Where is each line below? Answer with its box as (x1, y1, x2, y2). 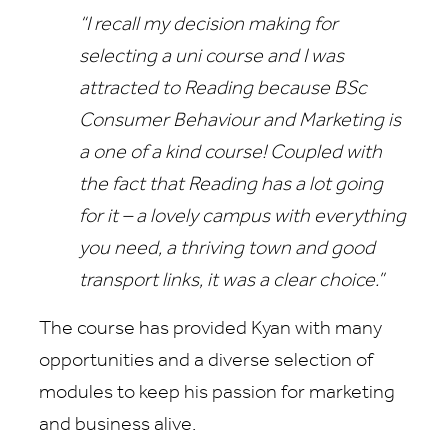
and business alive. (39, 415, 200, 436)
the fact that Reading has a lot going (79, 175, 383, 196)
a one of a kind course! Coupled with (79, 143, 382, 164)
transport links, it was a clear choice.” (79, 271, 384, 292)
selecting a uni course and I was (79, 47, 344, 68)
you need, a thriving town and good (79, 239, 375, 260)
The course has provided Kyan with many (39, 319, 382, 340)
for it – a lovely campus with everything (79, 207, 406, 228)
